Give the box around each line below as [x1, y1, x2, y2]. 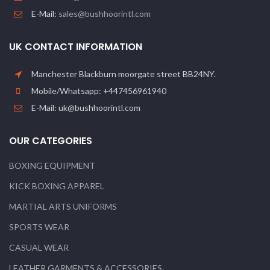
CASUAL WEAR [9, 242, 69, 253]
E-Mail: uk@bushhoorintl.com [30, 102, 140, 113]
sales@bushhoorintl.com [58, 8, 151, 19]
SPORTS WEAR [9, 222, 69, 233]
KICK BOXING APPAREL [9, 181, 104, 192]
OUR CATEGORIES [9, 134, 92, 148]
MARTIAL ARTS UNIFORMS [9, 201, 117, 212]
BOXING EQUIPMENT [9, 160, 95, 171]
